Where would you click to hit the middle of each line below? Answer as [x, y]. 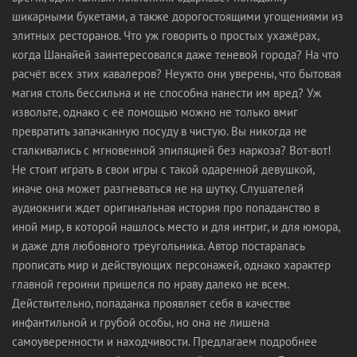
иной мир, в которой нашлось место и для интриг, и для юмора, [176, 227]
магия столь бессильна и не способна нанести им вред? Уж [167, 93]
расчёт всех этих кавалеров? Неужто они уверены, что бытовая [177, 74]
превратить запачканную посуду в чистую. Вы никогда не [159, 131]
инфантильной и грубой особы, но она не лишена [141, 322]
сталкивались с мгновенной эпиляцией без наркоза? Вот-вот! [172, 150]
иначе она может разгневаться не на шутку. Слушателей [158, 188]
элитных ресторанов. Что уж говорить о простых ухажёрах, [165, 35]
